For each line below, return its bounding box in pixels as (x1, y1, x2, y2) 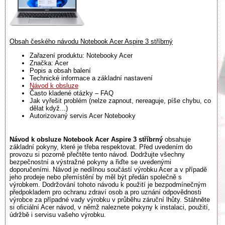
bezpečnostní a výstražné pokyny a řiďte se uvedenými (10, 158, 171, 166)
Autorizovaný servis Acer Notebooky (30, 111, 136, 120)
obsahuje (163, 136, 191, 143)
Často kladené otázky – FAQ (30, 89, 114, 97)
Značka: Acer (30, 59, 68, 67)
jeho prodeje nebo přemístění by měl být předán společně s (10, 173, 182, 181)
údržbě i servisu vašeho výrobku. (10, 211, 106, 218)
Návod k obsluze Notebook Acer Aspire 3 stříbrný (10, 136, 163, 143)
